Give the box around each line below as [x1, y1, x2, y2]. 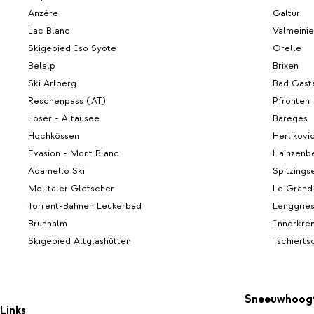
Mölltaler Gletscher [28, 182, 114, 194]
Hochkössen [28, 129, 79, 142]
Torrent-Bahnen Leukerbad [28, 199, 142, 212]
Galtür [273, 6, 300, 19]
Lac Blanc [28, 24, 70, 36]
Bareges [273, 111, 308, 124]
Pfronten [273, 94, 310, 107]
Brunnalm [28, 217, 67, 229]
